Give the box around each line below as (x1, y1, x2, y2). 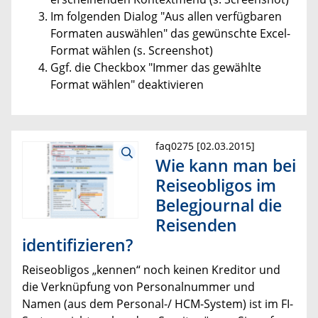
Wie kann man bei (155, 153, 296, 177)
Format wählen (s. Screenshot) (50, 42, 213, 58)
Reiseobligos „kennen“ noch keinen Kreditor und (22, 261, 280, 278)
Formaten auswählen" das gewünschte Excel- (50, 25, 290, 41)
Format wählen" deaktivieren (50, 76, 204, 92)
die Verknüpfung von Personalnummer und (22, 278, 255, 295)
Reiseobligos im (155, 173, 276, 197)
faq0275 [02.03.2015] (155, 138, 255, 153)
